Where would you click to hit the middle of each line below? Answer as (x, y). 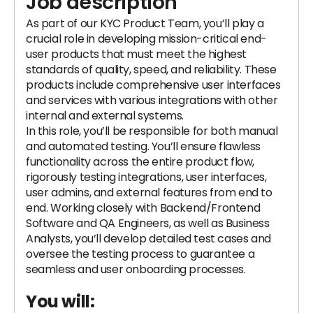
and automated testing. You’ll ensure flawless (144, 146)
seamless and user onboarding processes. (136, 269)
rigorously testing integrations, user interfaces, (146, 177)
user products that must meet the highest (137, 54)
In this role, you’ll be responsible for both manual (152, 131)
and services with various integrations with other (152, 100)
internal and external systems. (105, 116)
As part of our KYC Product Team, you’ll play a (145, 23)
